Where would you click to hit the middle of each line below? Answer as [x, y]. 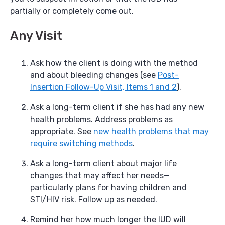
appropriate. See [62, 131]
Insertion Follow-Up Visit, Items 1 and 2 [103, 87]
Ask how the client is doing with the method [114, 63]
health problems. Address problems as [101, 119]
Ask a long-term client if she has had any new [117, 107]
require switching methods [81, 143]
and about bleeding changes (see [94, 75]
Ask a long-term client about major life [103, 163]
